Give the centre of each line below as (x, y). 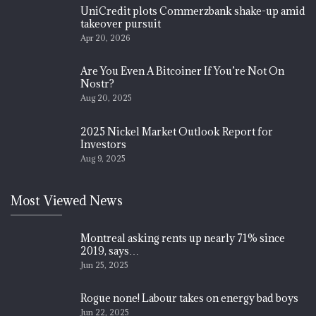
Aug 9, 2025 (103, 158)
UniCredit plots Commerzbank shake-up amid (193, 11)
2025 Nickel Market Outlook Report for (177, 131)
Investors (103, 144)
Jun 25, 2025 (104, 265)
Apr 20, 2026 (105, 37)
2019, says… (110, 250)
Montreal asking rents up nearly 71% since (183, 238)
